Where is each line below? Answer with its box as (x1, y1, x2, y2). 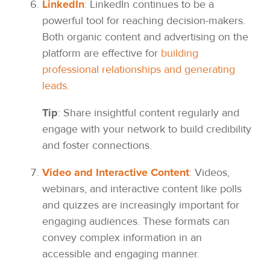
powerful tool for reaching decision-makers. (42, 14, 245, 28)
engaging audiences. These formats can (42, 215, 230, 228)
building (161, 46, 198, 60)
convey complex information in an (42, 231, 202, 245)
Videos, (192, 166, 230, 180)
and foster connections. (42, 139, 152, 152)
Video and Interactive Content (42, 166, 189, 180)
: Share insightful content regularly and (58, 106, 239, 120)
